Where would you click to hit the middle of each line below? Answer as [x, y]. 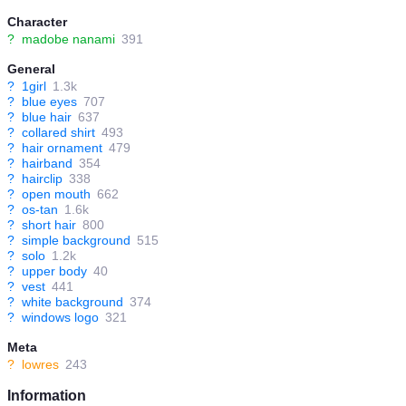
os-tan [40, 209]
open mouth [56, 194]
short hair [49, 225]
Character [37, 22]
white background [72, 302]
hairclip [42, 179]
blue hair [47, 117]
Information [47, 396]
